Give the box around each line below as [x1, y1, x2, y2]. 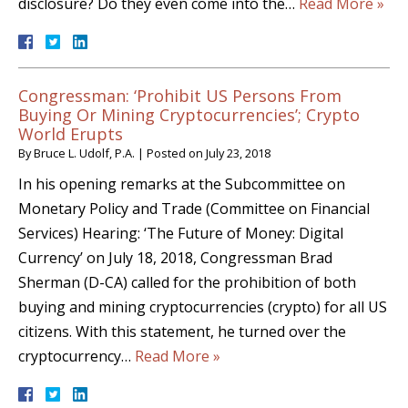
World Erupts [18, 123, 123, 146]
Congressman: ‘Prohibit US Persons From [18, 85, 342, 107]
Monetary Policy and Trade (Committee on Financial [18, 199, 370, 219]
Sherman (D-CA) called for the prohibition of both [18, 272, 356, 293]
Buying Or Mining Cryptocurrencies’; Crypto [18, 104, 360, 127]
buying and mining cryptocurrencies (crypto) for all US [18, 297, 387, 318]
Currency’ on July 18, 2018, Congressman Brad [18, 248, 332, 269]
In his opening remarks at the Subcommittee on [18, 174, 345, 195]
